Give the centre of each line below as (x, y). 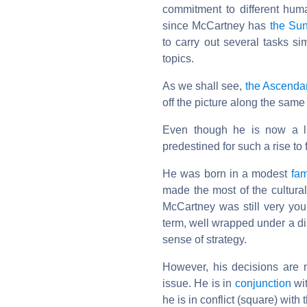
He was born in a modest (227, 173)
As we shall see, (204, 86)
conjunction (263, 283)
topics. (178, 58)
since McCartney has (216, 25)
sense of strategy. (205, 239)
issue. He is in (199, 283)
